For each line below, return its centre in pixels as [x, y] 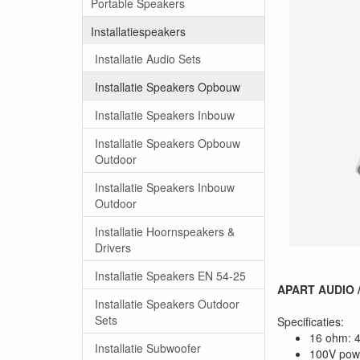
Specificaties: [311, 321]
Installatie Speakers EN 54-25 [170, 275]
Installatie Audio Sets [148, 58]
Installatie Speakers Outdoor [167, 303]
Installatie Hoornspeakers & [165, 231]
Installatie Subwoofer [148, 348]
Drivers [113, 247]
